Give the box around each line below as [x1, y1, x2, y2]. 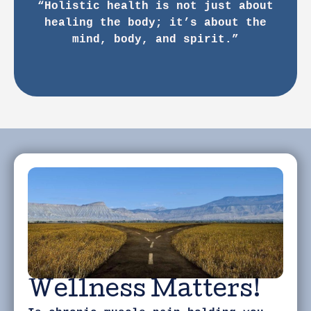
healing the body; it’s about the [44, 17, 267, 29]
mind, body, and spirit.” [72, 33, 239, 46]
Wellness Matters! [28, 279, 261, 303]
